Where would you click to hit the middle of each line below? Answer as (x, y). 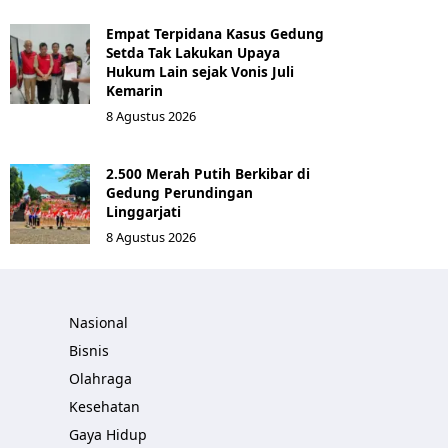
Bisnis (89, 350)
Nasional (98, 322)
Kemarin (134, 90)
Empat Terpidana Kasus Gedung (215, 33)
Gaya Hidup (108, 434)
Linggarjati (143, 211)
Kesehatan (104, 406)
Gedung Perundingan (179, 192)
